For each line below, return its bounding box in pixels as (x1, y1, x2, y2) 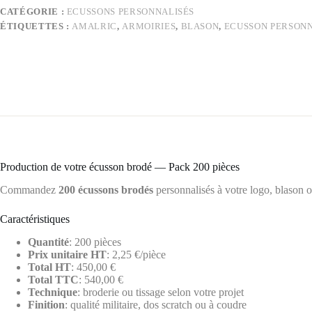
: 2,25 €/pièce (107, 248, 166, 260)
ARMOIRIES (122, 21, 176, 32)
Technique (28, 286, 77, 298)
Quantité (28, 235, 69, 248)
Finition (28, 298, 65, 311)
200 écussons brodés (58, 183, 153, 196)
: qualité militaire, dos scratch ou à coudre (65, 298, 247, 311)
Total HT (28, 260, 71, 273)
